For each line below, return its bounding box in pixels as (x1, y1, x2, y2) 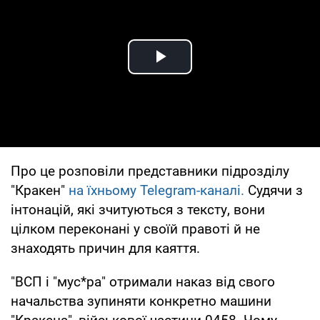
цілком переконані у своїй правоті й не (11, 220, 260, 237)
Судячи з (244, 181, 303, 199)
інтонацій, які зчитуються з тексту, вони (11, 201, 265, 218)
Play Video (160, 61, 263, 85)
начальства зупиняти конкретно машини (11, 292, 271, 309)
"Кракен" (11, 181, 69, 199)
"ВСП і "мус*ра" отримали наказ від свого (11, 273, 275, 290)
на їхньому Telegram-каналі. (69, 181, 244, 199)
